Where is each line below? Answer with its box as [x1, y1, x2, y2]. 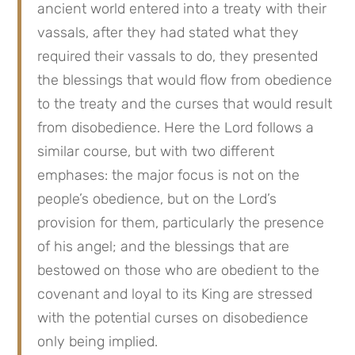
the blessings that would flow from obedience [37, 71, 333, 89]
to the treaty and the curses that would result [37, 95, 333, 113]
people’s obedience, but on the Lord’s [37, 190, 277, 208]
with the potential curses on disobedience [37, 309, 309, 326]
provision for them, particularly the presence [37, 214, 325, 231]
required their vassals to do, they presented [37, 48, 319, 65]
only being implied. [37, 333, 158, 350]
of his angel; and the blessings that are [37, 238, 290, 255]
